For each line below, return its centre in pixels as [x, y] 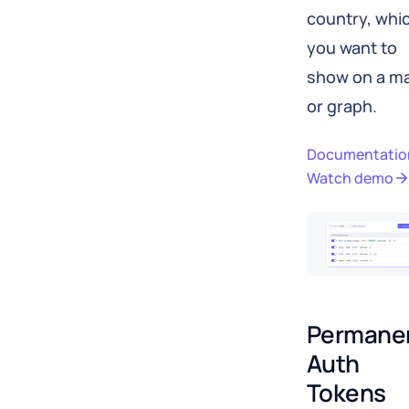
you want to [352, 48]
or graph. [342, 106]
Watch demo [350, 178]
